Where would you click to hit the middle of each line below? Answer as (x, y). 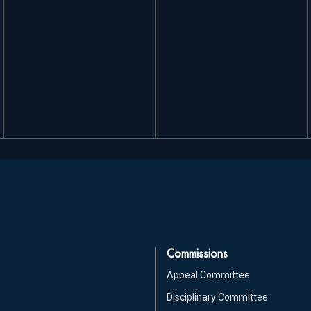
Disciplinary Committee (217, 297)
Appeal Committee (208, 275)
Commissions (197, 253)
